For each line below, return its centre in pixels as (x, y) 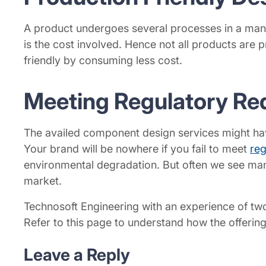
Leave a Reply (77, 255)
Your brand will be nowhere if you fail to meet (137, 149)
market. (43, 181)
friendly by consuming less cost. (103, 60)
